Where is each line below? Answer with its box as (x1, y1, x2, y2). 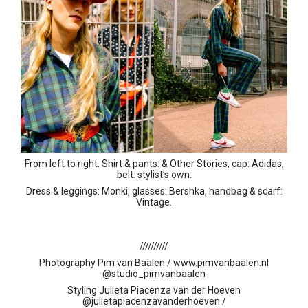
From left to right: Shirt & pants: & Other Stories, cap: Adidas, (24, 157, 284, 169)
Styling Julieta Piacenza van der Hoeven (67, 284, 241, 296)
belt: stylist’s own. (116, 168, 192, 180)
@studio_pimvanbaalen (102, 267, 206, 279)
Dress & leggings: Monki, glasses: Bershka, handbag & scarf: (25, 185, 283, 197)
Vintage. (136, 196, 172, 208)
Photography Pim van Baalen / (39, 256, 173, 268)
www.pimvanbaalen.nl (173, 256, 269, 268)
